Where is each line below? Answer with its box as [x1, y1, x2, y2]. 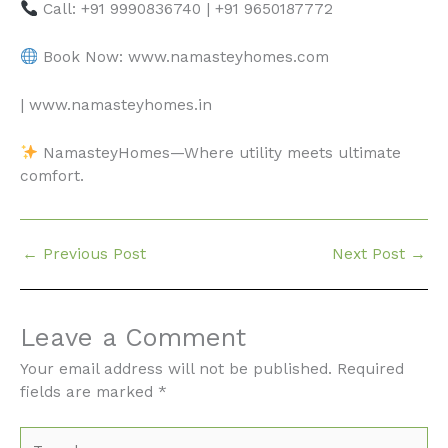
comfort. [20, 166, 84, 185]
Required [337, 359, 404, 378]
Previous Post [38, 245, 146, 264]
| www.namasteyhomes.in [20, 96, 212, 115]
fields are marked [20, 382, 158, 401]
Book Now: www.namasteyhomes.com [37, 48, 329, 67]
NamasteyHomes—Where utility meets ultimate [37, 143, 401, 162]
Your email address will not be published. [20, 359, 332, 378]
